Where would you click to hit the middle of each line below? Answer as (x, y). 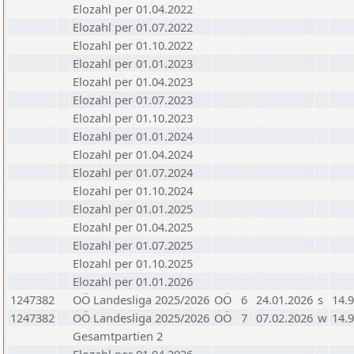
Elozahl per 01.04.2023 (133, 81)
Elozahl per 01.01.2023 (133, 63)
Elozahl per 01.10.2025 (133, 263)
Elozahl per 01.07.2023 (133, 100)
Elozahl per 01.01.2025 (133, 209)
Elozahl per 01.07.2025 (133, 245)
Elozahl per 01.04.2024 (133, 154)
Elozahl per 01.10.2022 (133, 45)
